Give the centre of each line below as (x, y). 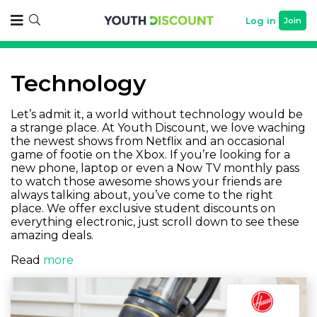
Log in (261, 21)
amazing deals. (52, 235)
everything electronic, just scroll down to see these (155, 222)
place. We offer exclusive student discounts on (143, 208)
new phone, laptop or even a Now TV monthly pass (155, 168)
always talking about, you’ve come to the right (142, 195)
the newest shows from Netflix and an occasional (148, 141)
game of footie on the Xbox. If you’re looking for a (150, 155)
